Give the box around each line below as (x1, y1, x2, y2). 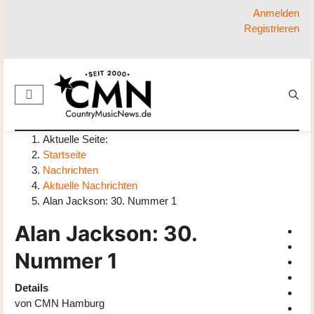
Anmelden (253, 7, 299, 19)
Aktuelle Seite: (43, 133, 114, 146)
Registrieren (244, 22, 299, 34)
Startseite (43, 149, 86, 161)
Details (15, 282, 48, 294)
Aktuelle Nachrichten (43, 179, 137, 192)
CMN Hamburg (34, 297, 104, 310)
